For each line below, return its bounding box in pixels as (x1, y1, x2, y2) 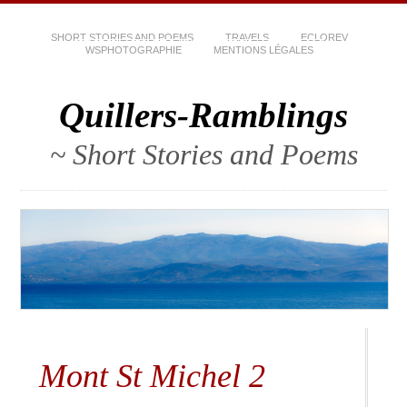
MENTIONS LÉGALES (213, 45, 313, 55)
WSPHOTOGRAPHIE (84, 45, 182, 55)
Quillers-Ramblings (59, 95, 348, 134)
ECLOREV (300, 32, 348, 43)
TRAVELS (224, 32, 269, 43)
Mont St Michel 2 (38, 357, 265, 395)
